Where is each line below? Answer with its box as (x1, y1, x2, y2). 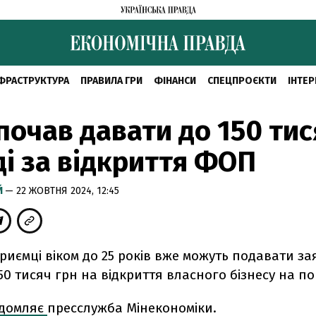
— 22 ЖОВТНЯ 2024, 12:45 (5, 185, 119, 197)
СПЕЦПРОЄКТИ (207, 75, 276, 87)
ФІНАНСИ (153, 75, 196, 87)
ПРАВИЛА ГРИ (80, 75, 142, 87)
